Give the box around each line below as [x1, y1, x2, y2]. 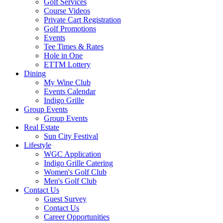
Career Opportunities [44, 212, 110, 221]
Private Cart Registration [44, 15, 121, 24]
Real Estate [24, 122, 59, 131]
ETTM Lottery [44, 60, 91, 69]
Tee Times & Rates [44, 42, 104, 51]
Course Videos [44, 6, 90, 15]
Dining [24, 69, 46, 78]
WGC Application [44, 149, 101, 158]
